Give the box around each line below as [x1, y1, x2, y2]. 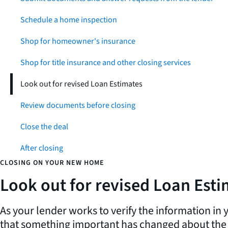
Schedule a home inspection [20, 14, 117, 25]
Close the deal [20, 121, 68, 132]
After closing [20, 142, 63, 154]
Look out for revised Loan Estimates [20, 78, 142, 90]
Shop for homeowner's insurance [20, 36, 135, 47]
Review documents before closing [20, 100, 135, 111]
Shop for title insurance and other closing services [20, 57, 191, 68]
